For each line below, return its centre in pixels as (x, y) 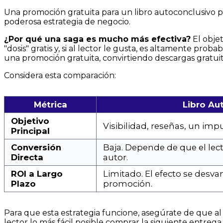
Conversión (36, 147)
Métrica (50, 104)
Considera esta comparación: (60, 75)
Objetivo (30, 121)
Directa (27, 157)
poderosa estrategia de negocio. (67, 21)
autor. (115, 157)
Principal (30, 131)
